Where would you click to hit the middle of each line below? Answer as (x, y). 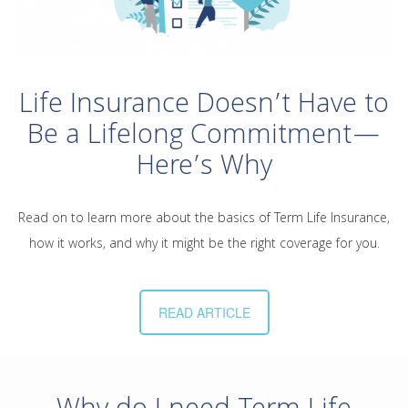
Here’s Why (204, 169)
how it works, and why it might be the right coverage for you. (204, 245)
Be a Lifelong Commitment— (204, 138)
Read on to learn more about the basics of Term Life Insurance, (204, 220)
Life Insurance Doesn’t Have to (204, 107)
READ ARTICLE (204, 313)
